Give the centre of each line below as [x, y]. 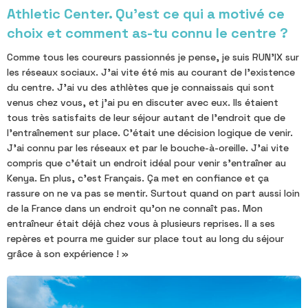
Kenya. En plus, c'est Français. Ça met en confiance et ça [138, 178]
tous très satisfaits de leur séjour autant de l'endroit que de [146, 117]
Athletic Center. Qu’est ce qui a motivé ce [146, 13]
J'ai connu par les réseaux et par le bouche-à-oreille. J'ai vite [148, 147]
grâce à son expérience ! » [68, 253]
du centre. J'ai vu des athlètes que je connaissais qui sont [141, 87]
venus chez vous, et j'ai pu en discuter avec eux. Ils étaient [143, 102]
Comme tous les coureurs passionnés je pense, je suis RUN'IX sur [153, 57]
